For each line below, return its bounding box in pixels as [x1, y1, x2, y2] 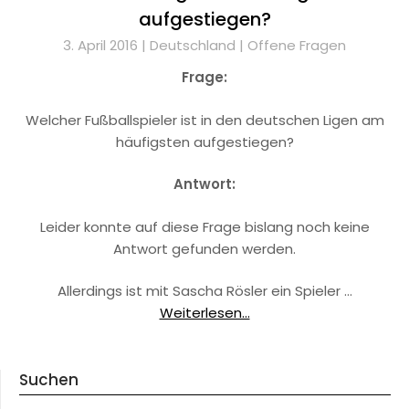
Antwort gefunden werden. [113, 238, 296, 258]
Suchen [19, 369, 79, 392]
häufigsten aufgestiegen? [115, 131, 294, 152]
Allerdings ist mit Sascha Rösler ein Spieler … [57, 281, 352, 301]
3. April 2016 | [63, 36, 150, 56]
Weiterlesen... [159, 303, 250, 323]
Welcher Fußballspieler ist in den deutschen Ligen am [25, 110, 384, 130]
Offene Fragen [247, 36, 346, 56]
